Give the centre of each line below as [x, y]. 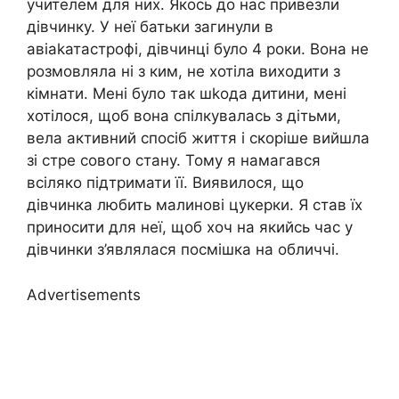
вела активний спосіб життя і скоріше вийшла [198, 138]
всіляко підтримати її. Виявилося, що [165, 183]
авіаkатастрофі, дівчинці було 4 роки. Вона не [198, 49]
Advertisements [84, 294]
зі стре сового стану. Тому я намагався [174, 161]
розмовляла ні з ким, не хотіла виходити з [183, 72]
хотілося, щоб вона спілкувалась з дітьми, [184, 116]
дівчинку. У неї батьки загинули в [150, 27]
